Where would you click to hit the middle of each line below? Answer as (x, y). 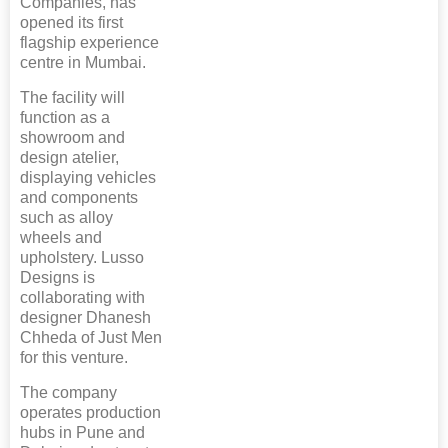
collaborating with (82, 297)
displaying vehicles (88, 177)
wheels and (61, 237)
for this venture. (74, 357)
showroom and (72, 137)
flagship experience (89, 42)
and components (79, 197)
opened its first (71, 22)
